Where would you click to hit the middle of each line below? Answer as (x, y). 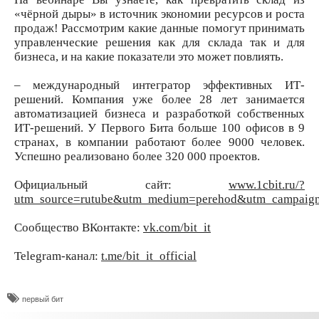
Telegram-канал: (58, 256)
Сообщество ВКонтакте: (79, 227)
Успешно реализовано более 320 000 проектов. (137, 156)
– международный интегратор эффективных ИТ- (159, 85)
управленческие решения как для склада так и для (159, 42)
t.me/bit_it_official (149, 256)
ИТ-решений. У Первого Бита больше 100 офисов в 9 (159, 127)
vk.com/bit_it (177, 227)
